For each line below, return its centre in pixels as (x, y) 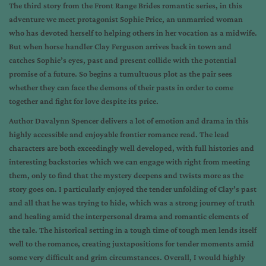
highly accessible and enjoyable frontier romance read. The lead (119, 134)
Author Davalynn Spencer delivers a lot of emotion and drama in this (129, 121)
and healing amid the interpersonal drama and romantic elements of (129, 216)
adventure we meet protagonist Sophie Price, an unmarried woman (126, 19)
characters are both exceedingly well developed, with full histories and (132, 148)
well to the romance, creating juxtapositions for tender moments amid (132, 243)
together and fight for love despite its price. (84, 101)
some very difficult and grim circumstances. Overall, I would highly (127, 257)
